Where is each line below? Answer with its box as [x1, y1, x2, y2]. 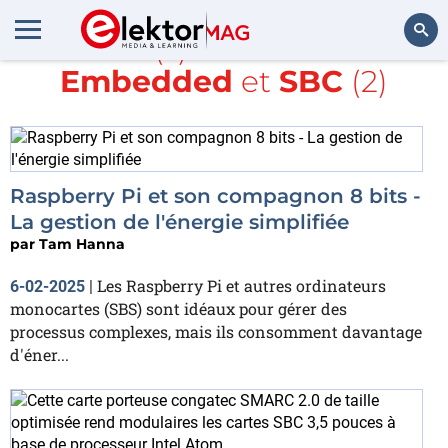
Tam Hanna [39, 235, 125, 253]
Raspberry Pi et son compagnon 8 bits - [10, 184, 421, 208]
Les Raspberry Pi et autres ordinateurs [97, 275, 386, 296]
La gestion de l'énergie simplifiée [10, 210, 349, 234]
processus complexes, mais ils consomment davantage [10, 321, 422, 342]
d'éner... [10, 344, 69, 365]
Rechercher [358, 76, 428, 93]
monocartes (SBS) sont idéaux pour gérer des [10, 298, 347, 319]
